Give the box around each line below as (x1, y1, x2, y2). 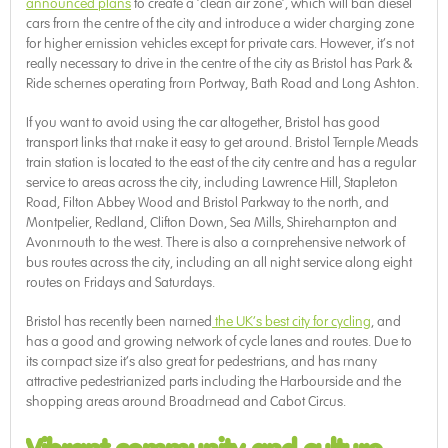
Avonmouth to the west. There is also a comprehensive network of (26, 233, 405, 251)
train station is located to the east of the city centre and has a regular (26, 153, 416, 171)
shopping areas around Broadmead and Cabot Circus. (26, 392, 346, 410)
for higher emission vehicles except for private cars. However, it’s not (26, 34, 414, 52)
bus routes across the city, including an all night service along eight (26, 253, 412, 271)
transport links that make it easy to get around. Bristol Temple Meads (26, 133, 418, 151)
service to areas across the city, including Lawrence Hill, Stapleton (26, 173, 398, 191)
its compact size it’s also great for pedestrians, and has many (26, 352, 377, 370)
